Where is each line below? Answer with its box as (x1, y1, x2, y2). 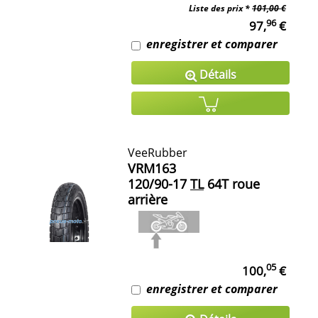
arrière (128, 190, 168, 208)
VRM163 (128, 159, 176, 177)
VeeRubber (128, 144, 187, 160)
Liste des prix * (189, 2, 252, 15)
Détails (196, 67, 236, 83)
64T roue (204, 175, 260, 192)
